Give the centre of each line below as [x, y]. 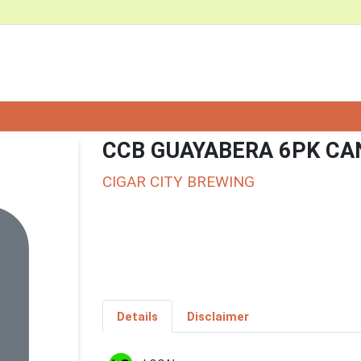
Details [137, 316]
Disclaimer [218, 316]
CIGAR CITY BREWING [178, 181]
